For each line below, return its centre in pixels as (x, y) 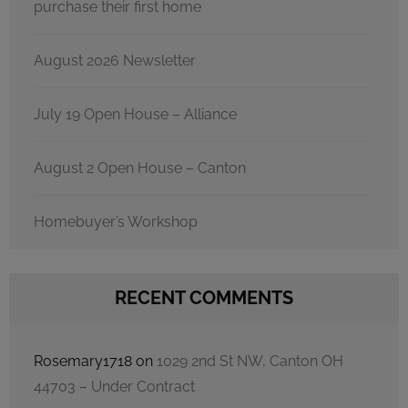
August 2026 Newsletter (115, 60)
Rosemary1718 (83, 361)
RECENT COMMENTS (204, 297)
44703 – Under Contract (114, 386)
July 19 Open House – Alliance (135, 114)
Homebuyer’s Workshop (116, 221)
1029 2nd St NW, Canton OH (250, 361)
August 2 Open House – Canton (140, 168)
